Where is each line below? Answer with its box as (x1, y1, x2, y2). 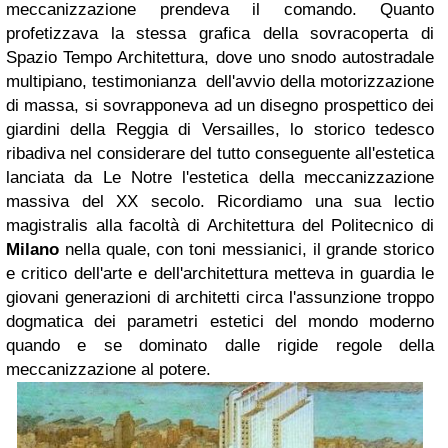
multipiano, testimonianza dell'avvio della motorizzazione (6, 71, 434, 91)
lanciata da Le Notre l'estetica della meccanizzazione (6, 167, 434, 187)
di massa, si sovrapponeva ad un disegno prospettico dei (6, 95, 434, 115)
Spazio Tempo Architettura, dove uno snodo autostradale (6, 47, 434, 67)
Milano (6, 239, 59, 259)
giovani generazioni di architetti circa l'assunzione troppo (6, 287, 434, 307)
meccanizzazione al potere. (6, 359, 211, 379)
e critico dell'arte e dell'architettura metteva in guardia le (6, 263, 434, 283)
